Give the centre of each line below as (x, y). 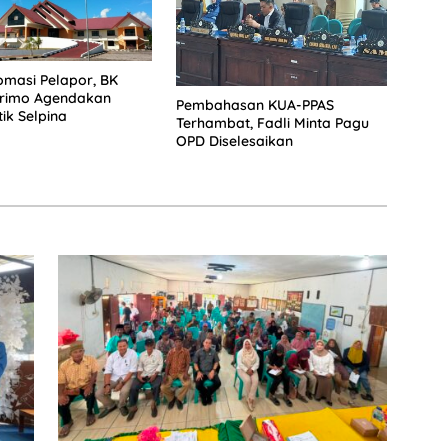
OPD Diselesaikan (234, 141)
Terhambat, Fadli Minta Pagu (272, 123)
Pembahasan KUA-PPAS (254, 105)
